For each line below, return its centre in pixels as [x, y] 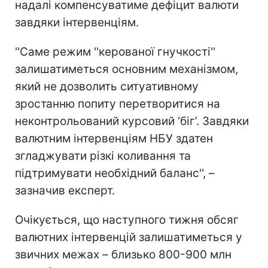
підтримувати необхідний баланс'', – [115, 173]
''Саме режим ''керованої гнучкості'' [115, 51]
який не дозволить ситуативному [107, 86]
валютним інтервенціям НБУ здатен [114, 138]
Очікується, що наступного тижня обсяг [127, 220]
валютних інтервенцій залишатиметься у [129, 237]
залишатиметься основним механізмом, [127, 69]
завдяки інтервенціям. [77, 22]
